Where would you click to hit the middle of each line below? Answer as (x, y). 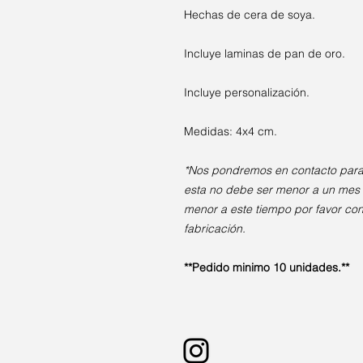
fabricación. (215, 228)
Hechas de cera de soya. (250, 14)
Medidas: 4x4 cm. (231, 131)
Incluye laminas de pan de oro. (265, 53)
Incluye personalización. (247, 92)
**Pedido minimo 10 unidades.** (267, 267)
